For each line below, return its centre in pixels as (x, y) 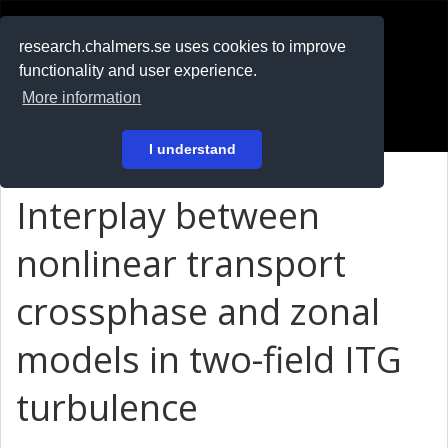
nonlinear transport (181, 263)
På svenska (68, 83)
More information (82, 98)
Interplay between (168, 215)
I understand (192, 149)
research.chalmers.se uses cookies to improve (183, 47)
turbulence (107, 407)
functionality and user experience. (138, 71)
